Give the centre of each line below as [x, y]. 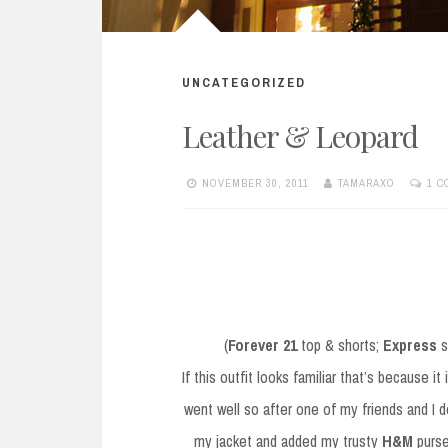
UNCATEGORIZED [244, 83]
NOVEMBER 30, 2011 [255, 183]
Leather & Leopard [300, 135]
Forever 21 [262, 344]
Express [409, 344]
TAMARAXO [366, 183]
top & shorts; [339, 344]
